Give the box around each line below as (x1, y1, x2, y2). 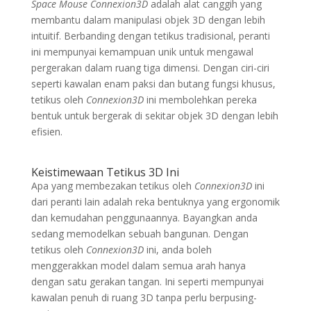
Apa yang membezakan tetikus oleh (31, 178, 194, 192)
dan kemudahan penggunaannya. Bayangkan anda (31, 210, 258, 224)
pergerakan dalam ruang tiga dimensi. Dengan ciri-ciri (31, 60, 269, 74)
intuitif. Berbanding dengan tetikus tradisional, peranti (31, 28, 270, 42)
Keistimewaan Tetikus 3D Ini (31, 164, 179, 180)
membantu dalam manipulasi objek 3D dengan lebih (31, 12, 265, 26)
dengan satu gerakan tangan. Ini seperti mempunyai (31, 274, 264, 288)
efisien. (31, 124, 62, 138)
